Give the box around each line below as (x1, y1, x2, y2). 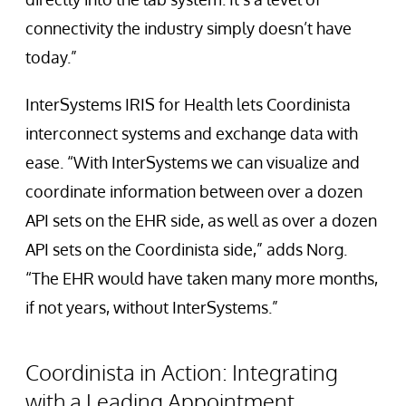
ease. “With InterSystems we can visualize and (25, 151, 360, 172)
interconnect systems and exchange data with (25, 122, 358, 143)
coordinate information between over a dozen (25, 180, 362, 201)
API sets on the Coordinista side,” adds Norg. (25, 238, 347, 259)
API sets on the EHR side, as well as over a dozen (25, 209, 377, 230)
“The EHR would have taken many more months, (25, 267, 378, 288)
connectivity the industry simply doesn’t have (25, 17, 352, 38)
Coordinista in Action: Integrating (25, 357, 338, 386)
